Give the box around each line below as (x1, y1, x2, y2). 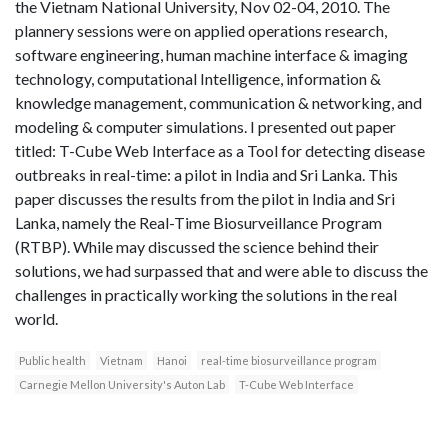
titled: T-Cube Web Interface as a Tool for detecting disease (15, 141, 425, 161)
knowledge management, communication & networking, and (15, 93, 422, 113)
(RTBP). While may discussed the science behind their (15, 237, 379, 257)
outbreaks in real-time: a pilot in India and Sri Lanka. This (15, 165, 398, 185)
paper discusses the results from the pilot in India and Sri (15, 189, 395, 209)
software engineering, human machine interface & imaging (15, 45, 408, 65)
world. (15, 309, 58, 329)
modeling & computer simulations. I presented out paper (15, 117, 396, 137)
